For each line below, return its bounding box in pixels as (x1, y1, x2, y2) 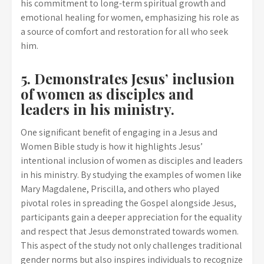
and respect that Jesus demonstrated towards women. (21, 225, 239, 237)
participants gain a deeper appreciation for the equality (21, 211, 242, 223)
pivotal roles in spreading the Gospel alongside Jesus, (21, 197, 236, 209)
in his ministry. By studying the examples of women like (21, 169, 242, 181)
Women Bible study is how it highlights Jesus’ (21, 140, 203, 153)
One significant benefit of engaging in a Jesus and (21, 126, 217, 138)
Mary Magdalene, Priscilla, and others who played (21, 183, 219, 195)
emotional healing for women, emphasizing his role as (21, 11, 239, 24)
